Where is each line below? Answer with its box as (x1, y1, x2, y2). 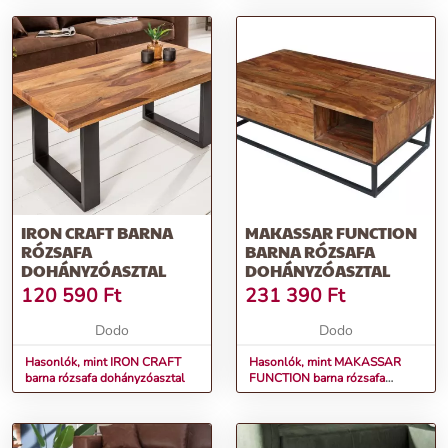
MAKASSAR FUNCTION (245, 221, 417, 245)
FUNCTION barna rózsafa (249, 370, 385, 387)
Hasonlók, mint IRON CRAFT (25, 354, 181, 371)
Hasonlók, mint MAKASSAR (249, 354, 401, 371)
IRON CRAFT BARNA (21, 221, 173, 245)
